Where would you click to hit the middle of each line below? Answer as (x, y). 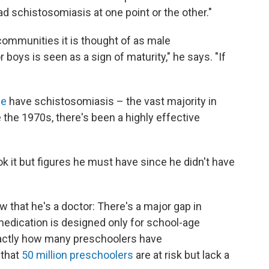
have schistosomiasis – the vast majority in (112, 101)
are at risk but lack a (181, 255)
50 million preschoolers (77, 255)
